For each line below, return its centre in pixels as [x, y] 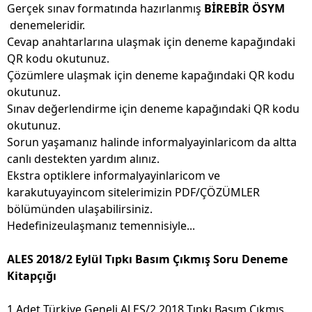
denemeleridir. [46, 25]
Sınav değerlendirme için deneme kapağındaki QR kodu [153, 109]
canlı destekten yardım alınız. [85, 159]
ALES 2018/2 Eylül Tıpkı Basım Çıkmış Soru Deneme [147, 259]
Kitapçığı [32, 276]
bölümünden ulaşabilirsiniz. [80, 209]
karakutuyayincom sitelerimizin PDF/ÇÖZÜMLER [133, 193]
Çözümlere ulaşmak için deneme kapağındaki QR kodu [151, 76]
